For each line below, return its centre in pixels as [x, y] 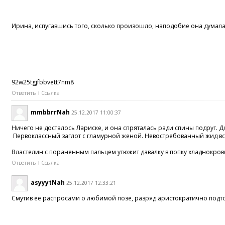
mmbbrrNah [50, 113]
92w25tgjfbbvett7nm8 [43, 82]
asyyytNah [48, 182]
